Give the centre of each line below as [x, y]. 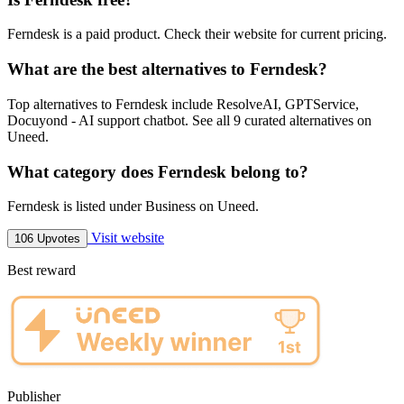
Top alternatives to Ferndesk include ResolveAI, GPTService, [183, 104]
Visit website [126, 238]
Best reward [41, 271]
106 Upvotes [47, 239]
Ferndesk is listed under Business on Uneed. [133, 207]
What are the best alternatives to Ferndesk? [167, 69]
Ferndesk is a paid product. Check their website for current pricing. [197, 34]
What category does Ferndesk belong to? [158, 171]
